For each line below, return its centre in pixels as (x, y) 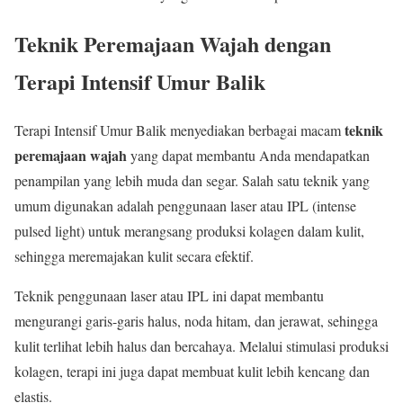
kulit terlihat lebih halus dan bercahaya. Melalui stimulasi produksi (201, 346)
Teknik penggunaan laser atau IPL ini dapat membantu (169, 296)
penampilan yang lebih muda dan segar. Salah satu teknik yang (192, 181)
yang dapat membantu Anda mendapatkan (248, 156)
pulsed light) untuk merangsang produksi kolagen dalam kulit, (189, 231)
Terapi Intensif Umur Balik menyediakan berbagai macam (179, 130)
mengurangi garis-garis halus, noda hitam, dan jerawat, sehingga (196, 321)
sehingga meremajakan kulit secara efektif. (134, 256)
